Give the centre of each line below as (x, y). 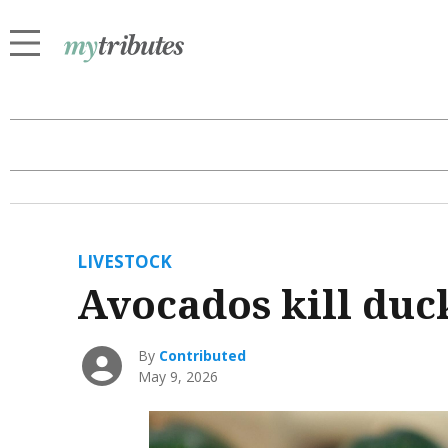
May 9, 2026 (178, 377)
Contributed (203, 356)
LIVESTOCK (124, 262)
